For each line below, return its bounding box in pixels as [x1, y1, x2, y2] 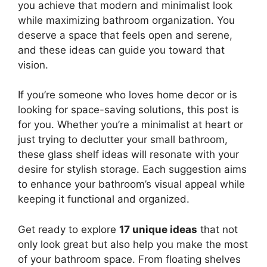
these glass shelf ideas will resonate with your [18, 148, 239, 161]
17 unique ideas [119, 223, 197, 235]
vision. [18, 58, 48, 71]
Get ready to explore [18, 223, 119, 235]
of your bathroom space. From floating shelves [18, 253, 241, 265]
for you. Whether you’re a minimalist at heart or [18, 119, 243, 131]
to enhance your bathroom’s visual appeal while [18, 178, 245, 191]
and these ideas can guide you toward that [18, 44, 225, 56]
